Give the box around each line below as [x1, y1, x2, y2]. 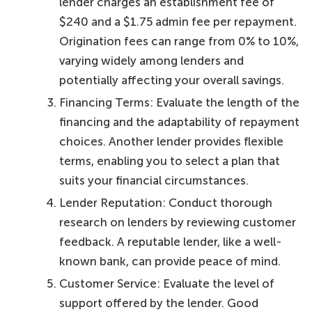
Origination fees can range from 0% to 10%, [59, 33, 299, 48]
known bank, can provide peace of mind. [59, 254, 281, 269]
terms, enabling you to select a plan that [59, 154, 281, 169]
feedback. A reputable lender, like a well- [59, 235, 283, 249]
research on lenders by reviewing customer [59, 215, 297, 230]
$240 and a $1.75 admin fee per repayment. [59, 14, 297, 29]
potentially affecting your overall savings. [59, 72, 285, 87]
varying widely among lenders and [59, 53, 244, 68]
